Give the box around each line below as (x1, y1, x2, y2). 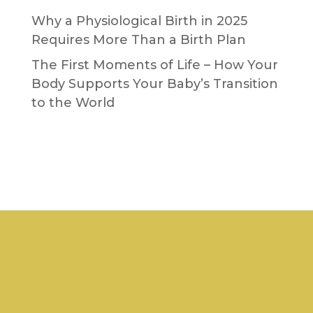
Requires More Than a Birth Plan (31, 31, 246, 48)
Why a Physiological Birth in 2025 (31, 13, 247, 29)
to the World (31, 94, 115, 110)
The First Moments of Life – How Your (31, 57, 278, 73)
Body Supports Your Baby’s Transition (31, 75, 278, 92)
